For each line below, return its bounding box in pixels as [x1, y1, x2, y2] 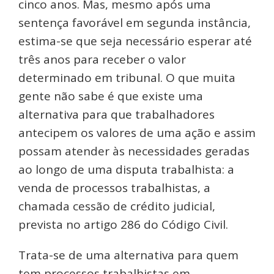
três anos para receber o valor [18, 51, 186, 68]
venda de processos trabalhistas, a [18, 180, 210, 196]
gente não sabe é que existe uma [18, 88, 203, 105]
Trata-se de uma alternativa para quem [18, 247, 239, 264]
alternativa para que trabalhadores [18, 106, 215, 123]
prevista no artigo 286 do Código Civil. [18, 217, 228, 233]
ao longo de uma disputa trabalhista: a [18, 161, 234, 178]
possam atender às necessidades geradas [18, 143, 250, 160]
